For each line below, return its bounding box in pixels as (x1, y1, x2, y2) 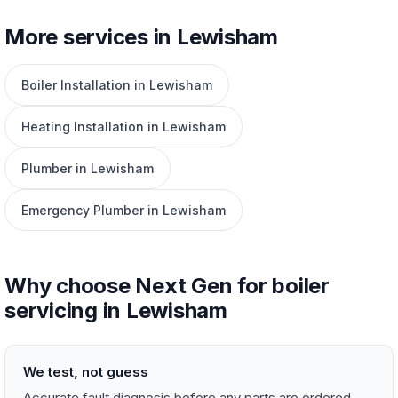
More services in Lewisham (4, 24, 278, 50)
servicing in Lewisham (4, 298, 227, 323)
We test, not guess (23, 363, 148, 380)
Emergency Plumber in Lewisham (21, 203, 226, 218)
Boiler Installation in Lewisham (21, 77, 212, 92)
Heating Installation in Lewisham (21, 119, 226, 134)
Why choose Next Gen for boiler (4, 273, 330, 298)
